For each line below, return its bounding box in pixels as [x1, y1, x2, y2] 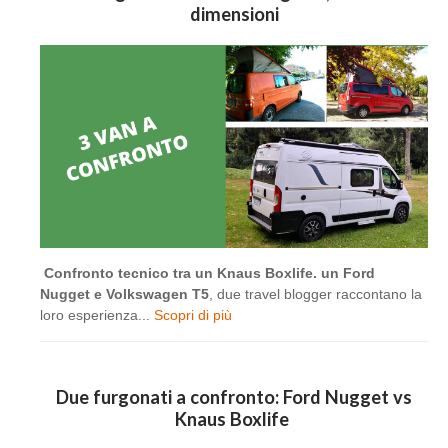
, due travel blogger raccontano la [209, 285, 422, 302]
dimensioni [189, 2, 279, 25]
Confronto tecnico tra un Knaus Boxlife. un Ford [44, 264, 375, 281]
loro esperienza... [40, 306, 154, 323]
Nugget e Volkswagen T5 [40, 285, 209, 302]
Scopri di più [154, 306, 232, 323]
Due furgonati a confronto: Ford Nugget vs [56, 385, 412, 408]
